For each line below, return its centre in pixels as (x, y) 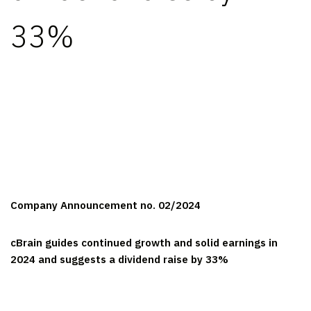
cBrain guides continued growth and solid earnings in (144, 243)
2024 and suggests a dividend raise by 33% (119, 259)
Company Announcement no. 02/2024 (106, 205)
